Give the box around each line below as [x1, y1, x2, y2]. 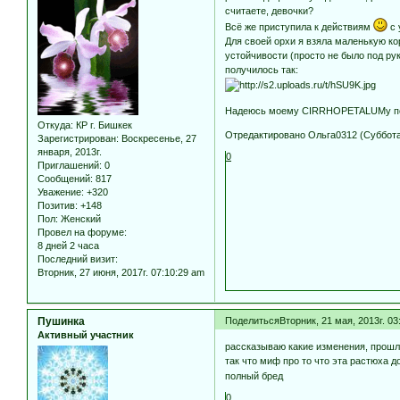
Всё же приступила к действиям [225, 21, 374, 32]
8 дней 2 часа [37, 239, 99, 251]
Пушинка [37, 314, 85, 328]
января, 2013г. [37, 146, 102, 157]
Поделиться [225, 314, 280, 326]
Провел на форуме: [37, 226, 127, 237]
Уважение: [37, 186, 84, 197]
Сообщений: [37, 172, 93, 184]
